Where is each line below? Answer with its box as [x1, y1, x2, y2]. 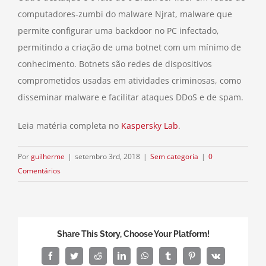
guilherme [31, 151, 65, 161]
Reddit [97, 255, 119, 264]
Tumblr [167, 255, 192, 264]
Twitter [73, 255, 97, 264]
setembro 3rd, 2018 [75, 151, 140, 161]
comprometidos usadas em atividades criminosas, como [18, 74, 241, 86]
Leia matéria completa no [18, 119, 119, 131]
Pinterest [191, 255, 220, 264]
